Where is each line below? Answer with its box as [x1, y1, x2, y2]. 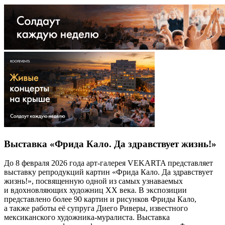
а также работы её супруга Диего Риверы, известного [4, 204, 188, 213]
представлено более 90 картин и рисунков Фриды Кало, [4, 195, 196, 204]
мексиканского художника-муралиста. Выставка [4, 213, 170, 222]
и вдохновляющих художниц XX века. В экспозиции [4, 186, 187, 195]
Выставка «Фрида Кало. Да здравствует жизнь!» [4, 138, 216, 149]
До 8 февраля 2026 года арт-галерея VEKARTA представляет [4, 159, 213, 168]
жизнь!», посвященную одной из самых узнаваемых [4, 177, 183, 186]
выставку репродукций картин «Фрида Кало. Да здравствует [4, 168, 213, 177]
